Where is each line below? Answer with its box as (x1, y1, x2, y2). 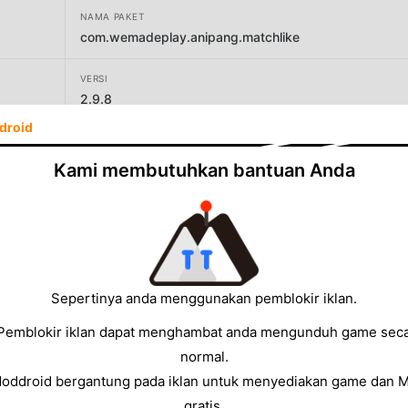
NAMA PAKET (79, 10, 145, 22)
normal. (179, 348, 229, 366)
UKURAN (79, 197, 122, 209)
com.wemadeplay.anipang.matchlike (79, 28, 300, 45)
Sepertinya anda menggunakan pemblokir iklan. (51, 290, 357, 308)
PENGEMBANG (79, 135, 150, 147)
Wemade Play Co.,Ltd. (79, 153, 213, 169)
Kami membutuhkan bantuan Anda (53, 159, 355, 182)
